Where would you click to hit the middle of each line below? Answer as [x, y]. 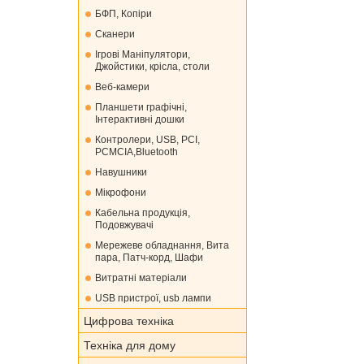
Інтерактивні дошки [140, 119]
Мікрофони [121, 193]
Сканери [115, 34]
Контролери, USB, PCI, [147, 140]
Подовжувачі [124, 225]
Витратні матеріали [141, 278]
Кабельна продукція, [143, 213]
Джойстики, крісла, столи [152, 67]
